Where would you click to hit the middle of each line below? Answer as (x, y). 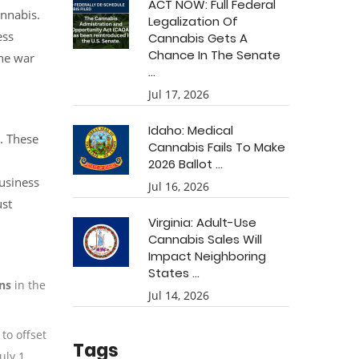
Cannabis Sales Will (205, 239)
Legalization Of (193, 21)
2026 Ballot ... (186, 164)
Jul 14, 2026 (179, 295)
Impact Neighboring (207, 256)
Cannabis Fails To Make (217, 147)
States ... (174, 273)
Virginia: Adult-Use (202, 222)
